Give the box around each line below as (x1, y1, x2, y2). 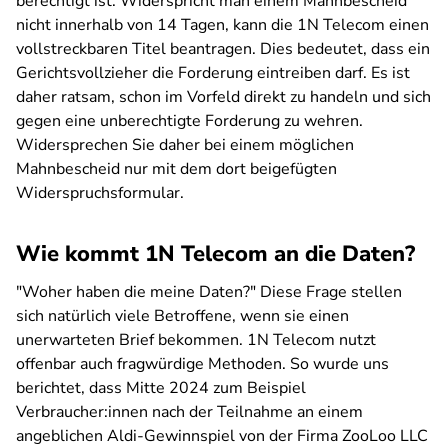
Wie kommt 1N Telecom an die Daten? (16, 239, 415, 269)
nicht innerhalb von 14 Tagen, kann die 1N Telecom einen (16, 14, 429, 36)
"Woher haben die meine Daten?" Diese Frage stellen (16, 281, 402, 303)
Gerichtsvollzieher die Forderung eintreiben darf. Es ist (16, 62, 410, 84)
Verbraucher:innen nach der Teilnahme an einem (16, 401, 363, 423)
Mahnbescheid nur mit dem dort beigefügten (16, 158, 337, 180)
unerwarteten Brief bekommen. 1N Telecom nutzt (16, 329, 376, 351)
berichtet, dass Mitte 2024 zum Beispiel (16, 377, 306, 399)
